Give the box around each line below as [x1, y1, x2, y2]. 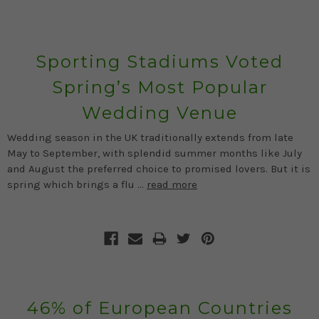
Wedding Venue [81, 102, 238, 123]
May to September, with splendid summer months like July [7, 146, 302, 159]
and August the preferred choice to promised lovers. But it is [7, 162, 310, 175]
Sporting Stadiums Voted [36, 51, 283, 72]
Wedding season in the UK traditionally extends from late [7, 130, 293, 144]
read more [147, 177, 197, 191]
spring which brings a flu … [7, 177, 147, 191]
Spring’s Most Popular [51, 76, 268, 98]
